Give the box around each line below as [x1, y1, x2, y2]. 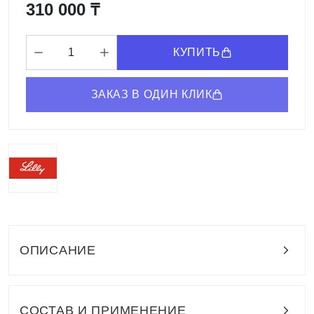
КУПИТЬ [173, 46, 221, 59]
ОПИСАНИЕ [19, 243, 96, 257]
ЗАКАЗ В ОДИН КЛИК [90, 88, 212, 101]
